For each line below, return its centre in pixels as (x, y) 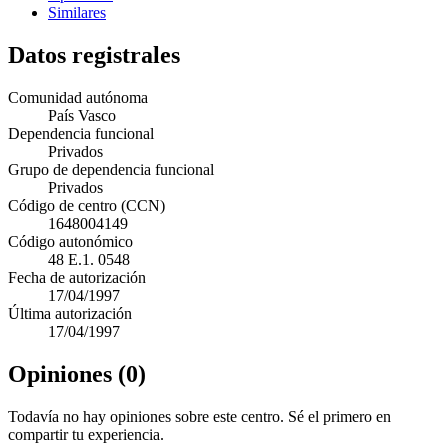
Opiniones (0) (77, 373)
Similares (77, 12)
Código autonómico (70, 241)
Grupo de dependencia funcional (111, 169)
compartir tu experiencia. (86, 434)
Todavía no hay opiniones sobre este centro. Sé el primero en (199, 416)
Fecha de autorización (77, 277)
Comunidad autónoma (78, 97)
